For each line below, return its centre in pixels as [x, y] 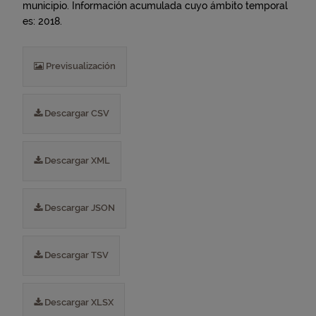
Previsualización [80, 66]
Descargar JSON [79, 208]
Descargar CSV [76, 113]
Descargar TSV [75, 255]
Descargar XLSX [78, 302]
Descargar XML [76, 160]
